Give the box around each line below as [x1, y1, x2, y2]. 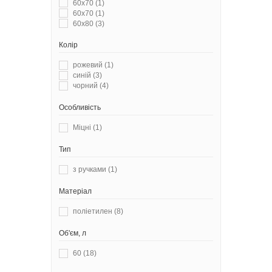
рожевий [73, 61, 103, 70]
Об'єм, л [59, 228, 86, 237]
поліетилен [73, 206, 112, 216]
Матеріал [59, 186, 92, 195]
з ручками [73, 165, 106, 174]
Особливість [59, 103, 101, 112]
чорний [73, 81, 98, 90]
